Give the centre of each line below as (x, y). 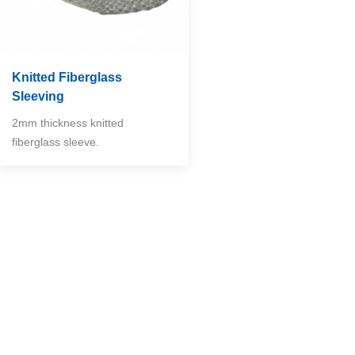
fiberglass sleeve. (56, 141)
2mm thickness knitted (68, 122)
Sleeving (38, 96)
